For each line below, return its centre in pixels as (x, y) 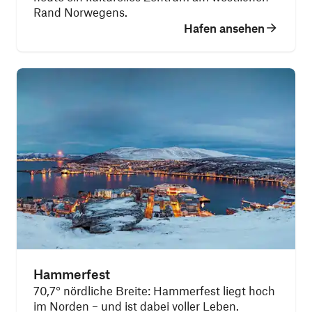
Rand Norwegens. (80, 12)
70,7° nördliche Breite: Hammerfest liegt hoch (154, 290)
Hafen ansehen (224, 28)
